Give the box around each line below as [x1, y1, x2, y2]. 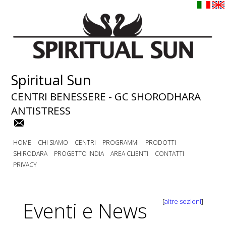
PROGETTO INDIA [54, 149, 104, 158]
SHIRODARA [13, 149, 48, 158]
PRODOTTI [145, 138, 177, 147]
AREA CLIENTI [110, 149, 149, 158]
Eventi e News [22, 197, 147, 224]
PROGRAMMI [102, 138, 139, 147]
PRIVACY [13, 160, 37, 169]
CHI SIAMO [38, 138, 69, 147]
